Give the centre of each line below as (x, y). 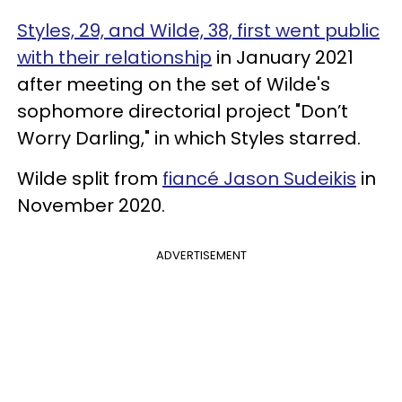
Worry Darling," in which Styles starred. (191, 138)
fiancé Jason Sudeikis (259, 178)
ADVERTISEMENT (201, 255)
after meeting (80, 84)
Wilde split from (90, 178)
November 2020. (93, 205)
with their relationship (114, 57)
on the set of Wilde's (237, 84)
